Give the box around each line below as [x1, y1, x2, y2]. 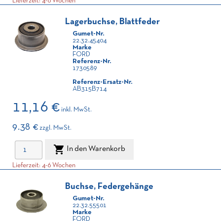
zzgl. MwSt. [39, 125, 72, 131]
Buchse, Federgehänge [65, 183, 153, 191]
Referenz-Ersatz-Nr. [73, 79, 132, 85]
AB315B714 [73, 86, 107, 92]
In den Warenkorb [67, 146, 125, 153]
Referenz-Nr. [73, 58, 111, 65]
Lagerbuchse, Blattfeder [65, 18, 160, 26]
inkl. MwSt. [61, 107, 92, 113]
